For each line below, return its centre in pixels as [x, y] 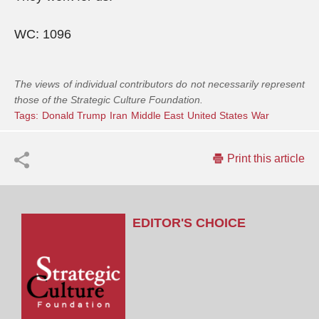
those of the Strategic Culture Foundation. [109, 100]
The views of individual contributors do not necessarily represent [159, 84]
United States [218, 115]
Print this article [266, 158]
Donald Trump [74, 115]
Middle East [157, 115]
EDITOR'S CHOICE [189, 223]
